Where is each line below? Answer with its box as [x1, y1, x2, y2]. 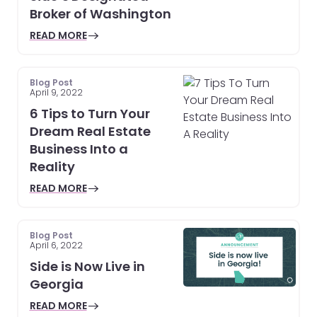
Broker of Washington [29, 4, 171, 23]
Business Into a [29, 139, 128, 158]
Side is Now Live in [29, 257, 145, 275]
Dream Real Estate [29, 122, 151, 140]
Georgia [29, 275, 83, 293]
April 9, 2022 [29, 86, 83, 98]
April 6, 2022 [29, 238, 83, 251]
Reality [29, 157, 75, 175]
